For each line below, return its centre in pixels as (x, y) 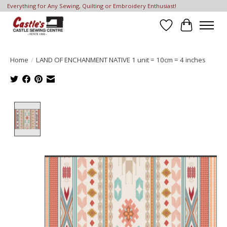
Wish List (183, 31)
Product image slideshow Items (103, 107)
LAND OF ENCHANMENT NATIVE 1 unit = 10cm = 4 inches (121, 60)
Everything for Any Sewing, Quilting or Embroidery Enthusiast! (91, 6)
